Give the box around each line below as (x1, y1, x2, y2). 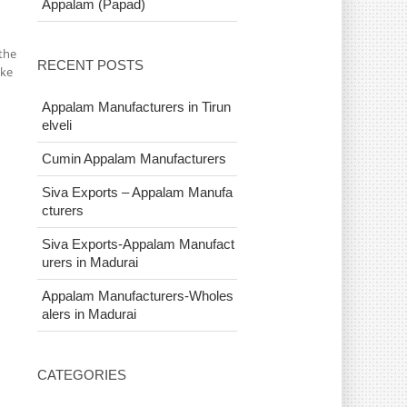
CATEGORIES (37, 367, 126, 382)
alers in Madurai (42, 306, 136, 322)
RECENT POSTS (37, 57, 144, 73)
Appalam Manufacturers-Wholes (42, 288, 233, 303)
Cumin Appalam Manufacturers (42, 151, 226, 166)
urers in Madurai (42, 254, 138, 270)
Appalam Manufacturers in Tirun (42, 99, 231, 114)
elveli (42, 117, 72, 133)
